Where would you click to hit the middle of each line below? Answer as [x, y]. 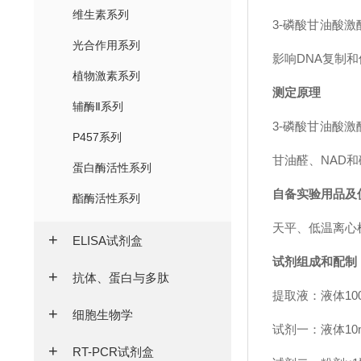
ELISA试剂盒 [108, 240]
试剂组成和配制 [315, 261]
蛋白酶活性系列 [112, 167]
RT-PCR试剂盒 [113, 351]
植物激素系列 [106, 75]
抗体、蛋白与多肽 [121, 277]
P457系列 [97, 137]
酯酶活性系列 [106, 198]
